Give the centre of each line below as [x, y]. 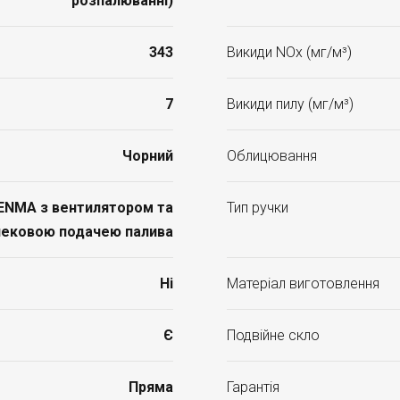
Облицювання [272, 156]
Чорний [148, 156]
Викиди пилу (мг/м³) [290, 104]
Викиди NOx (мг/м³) [289, 52]
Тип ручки [258, 208]
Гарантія [253, 387]
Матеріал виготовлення [303, 283]
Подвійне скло [273, 335]
